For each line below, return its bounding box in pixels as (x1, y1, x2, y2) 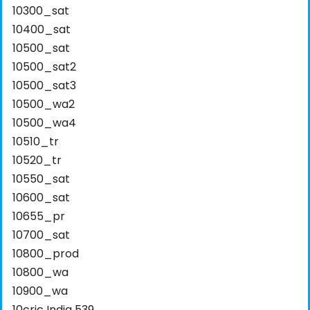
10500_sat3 (12, 77, 76, 94)
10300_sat (12, 3, 69, 19)
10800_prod (12, 246, 79, 262)
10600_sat (12, 190, 70, 206)
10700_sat (12, 227, 70, 244)
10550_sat (12, 171, 70, 188)
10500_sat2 (12, 59, 76, 75)
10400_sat (12, 21, 71, 38)
